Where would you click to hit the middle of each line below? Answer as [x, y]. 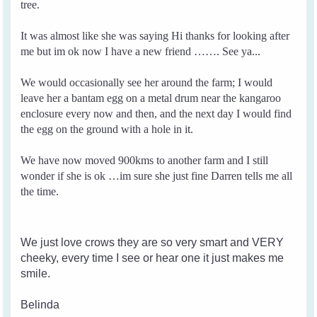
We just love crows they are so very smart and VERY [152, 242]
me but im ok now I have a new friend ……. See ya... [141, 51]
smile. [36, 273]
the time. [40, 191]
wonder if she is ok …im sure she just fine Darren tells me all [157, 175]
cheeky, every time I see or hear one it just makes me [152, 258]
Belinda [40, 304]
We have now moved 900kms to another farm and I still [145, 160]
